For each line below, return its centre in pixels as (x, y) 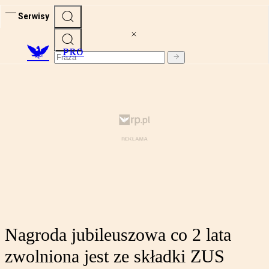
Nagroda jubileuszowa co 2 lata (118, 235)
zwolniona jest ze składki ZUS (115, 256)
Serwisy (34, 16)
